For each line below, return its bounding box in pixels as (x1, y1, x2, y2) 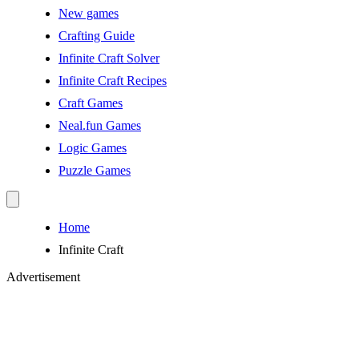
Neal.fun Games (58, 119, 141, 132)
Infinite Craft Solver (58, 51, 159, 65)
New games (58, 6, 119, 20)
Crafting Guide (58, 29, 135, 42)
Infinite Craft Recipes (58, 74, 167, 87)
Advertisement (6, 270, 80, 284)
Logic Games (58, 141, 127, 155)
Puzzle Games (58, 163, 131, 177)
